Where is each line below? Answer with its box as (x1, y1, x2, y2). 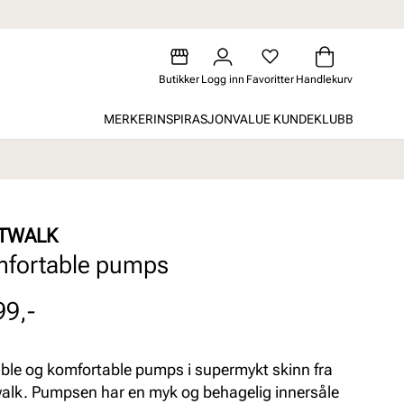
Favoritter (246, 73, 294, 86)
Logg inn (201, 73, 244, 86)
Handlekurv (296, 73, 353, 86)
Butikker (159, 73, 199, 86)
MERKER (104, 111, 153, 126)
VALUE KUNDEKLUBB (233, 111, 353, 126)
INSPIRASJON (153, 111, 233, 126)
